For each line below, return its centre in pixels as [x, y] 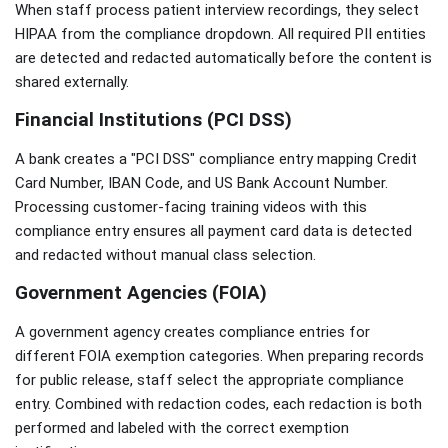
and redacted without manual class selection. [165, 254]
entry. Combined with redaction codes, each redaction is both [218, 403]
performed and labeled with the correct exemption [182, 427]
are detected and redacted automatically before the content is [223, 57]
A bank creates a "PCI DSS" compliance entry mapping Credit [216, 158]
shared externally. [72, 81]
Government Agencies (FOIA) [141, 292]
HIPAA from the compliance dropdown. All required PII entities [220, 33]
